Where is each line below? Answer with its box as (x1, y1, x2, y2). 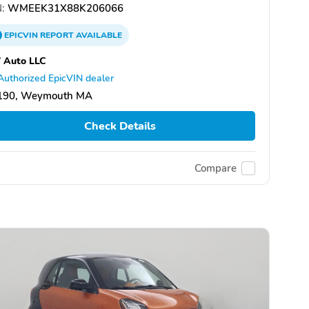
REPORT (40, 30, 74, 41)
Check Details (83, 118, 156, 134)
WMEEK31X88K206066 (5, 1, 123, 15)
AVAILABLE (74, 30, 122, 41)
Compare (195, 161, 237, 175)
